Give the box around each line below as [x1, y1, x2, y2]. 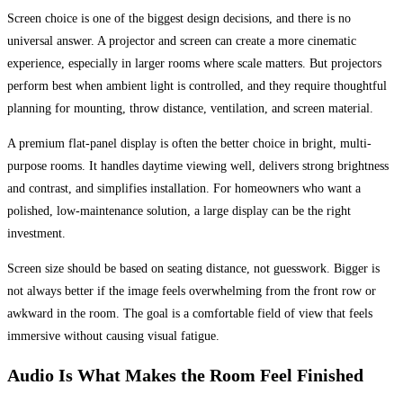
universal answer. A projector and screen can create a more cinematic [7, 34, 356, 49]
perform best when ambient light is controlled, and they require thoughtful [7, 79, 387, 94]
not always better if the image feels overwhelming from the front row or [7, 284, 376, 299]
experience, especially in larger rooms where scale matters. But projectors [7, 57, 381, 71]
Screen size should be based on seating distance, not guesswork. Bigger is [7, 262, 380, 276]
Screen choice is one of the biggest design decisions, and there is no [7, 12, 351, 26]
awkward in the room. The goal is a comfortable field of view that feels [7, 307, 372, 321]
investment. [7, 227, 66, 241]
